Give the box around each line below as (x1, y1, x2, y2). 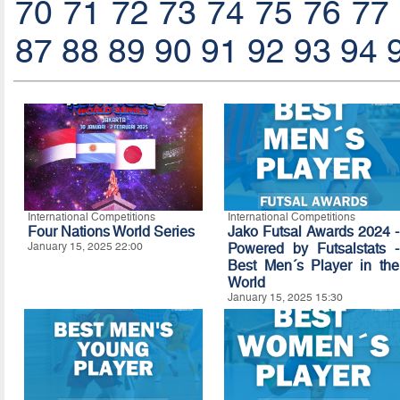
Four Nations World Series (27, 222, 195, 240)
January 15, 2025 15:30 (227, 290, 343, 304)
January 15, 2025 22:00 (27, 239, 143, 253)
